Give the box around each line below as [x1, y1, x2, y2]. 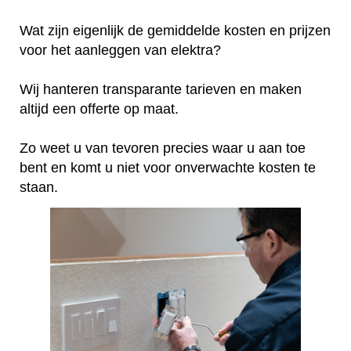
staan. [20, 179, 58, 195]
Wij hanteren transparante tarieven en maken [20, 81, 302, 97]
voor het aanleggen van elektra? [20, 42, 225, 58]
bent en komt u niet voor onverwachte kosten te [20, 159, 316, 175]
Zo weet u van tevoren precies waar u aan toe [20, 139, 306, 156]
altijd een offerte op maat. [20, 100, 183, 117]
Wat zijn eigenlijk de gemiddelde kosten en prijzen [20, 22, 331, 38]
